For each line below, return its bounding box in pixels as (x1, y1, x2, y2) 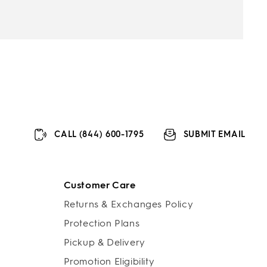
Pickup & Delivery (63, 237, 145, 248)
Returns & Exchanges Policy (63, 198, 194, 210)
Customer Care (63, 179, 136, 191)
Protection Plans (63, 218, 140, 229)
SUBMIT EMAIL (183, 129, 246, 139)
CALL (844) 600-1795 (54, 129, 144, 139)
